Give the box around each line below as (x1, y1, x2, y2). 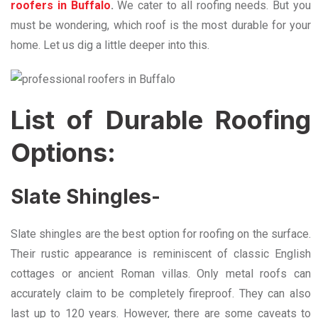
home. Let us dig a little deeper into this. (11, 38, 212, 52)
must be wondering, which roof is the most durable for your (11, 18, 311, 32)
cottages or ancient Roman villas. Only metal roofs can (11, 267, 311, 280)
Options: (11, 137, 122, 168)
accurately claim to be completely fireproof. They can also (11, 287, 311, 300)
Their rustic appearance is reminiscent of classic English (11, 247, 311, 261)
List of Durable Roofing (11, 104, 311, 136)
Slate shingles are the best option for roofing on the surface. (11, 227, 311, 241)
